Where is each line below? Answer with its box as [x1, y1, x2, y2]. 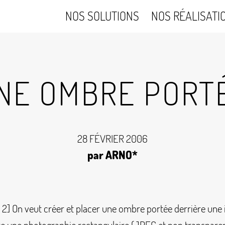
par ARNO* [87, 148, 138, 162]
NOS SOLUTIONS [65, 8, 140, 24]
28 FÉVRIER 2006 [77, 132, 148, 146]
